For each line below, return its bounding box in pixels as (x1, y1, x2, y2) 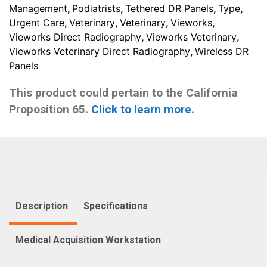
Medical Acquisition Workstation (15, 234, 161, 246)
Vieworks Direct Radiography (9, 30, 141, 43)
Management (9, 2, 67, 14)
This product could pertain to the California (9, 85, 238, 100)
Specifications (83, 200, 148, 212)
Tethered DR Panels (125, 2, 213, 14)
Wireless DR (195, 45, 249, 57)
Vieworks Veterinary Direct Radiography (9, 45, 190, 57)
